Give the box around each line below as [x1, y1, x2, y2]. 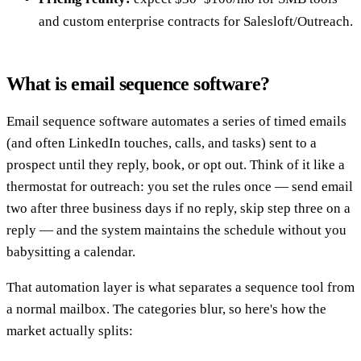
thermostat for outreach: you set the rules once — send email [6, 178, 353, 194]
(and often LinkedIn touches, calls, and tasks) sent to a [6, 135, 317, 151]
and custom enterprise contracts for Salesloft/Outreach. [39, 13, 353, 29]
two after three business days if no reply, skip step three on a [6, 200, 351, 216]
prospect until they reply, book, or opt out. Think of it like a [6, 156, 345, 172]
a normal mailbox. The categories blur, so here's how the [6, 301, 326, 317]
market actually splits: [6, 322, 133, 338]
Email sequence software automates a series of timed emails [6, 113, 346, 129]
